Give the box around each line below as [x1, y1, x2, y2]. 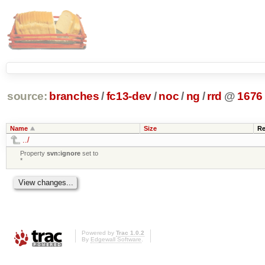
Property [20, 149, 47, 157]
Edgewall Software [91, 236, 141, 243]
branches [49, 90, 99, 103]
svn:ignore [47, 149, 81, 157]
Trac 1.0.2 [116, 230, 144, 237]
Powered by [82, 230, 116, 237]
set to [80, 149, 99, 157]
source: [7, 90, 47, 103]
